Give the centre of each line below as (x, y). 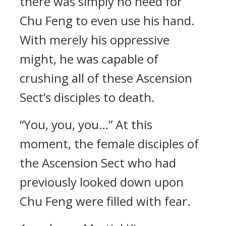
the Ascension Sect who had (98, 163)
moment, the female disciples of (109, 144)
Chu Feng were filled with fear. (105, 201)
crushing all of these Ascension (106, 78)
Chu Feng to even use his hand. (107, 20)
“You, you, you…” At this (86, 124)
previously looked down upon (102, 182)
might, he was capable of (89, 59)
